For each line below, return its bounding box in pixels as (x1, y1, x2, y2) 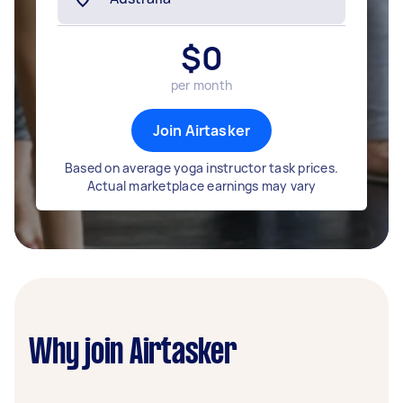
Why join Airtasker (29, 337, 237, 370)
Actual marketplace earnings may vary (86, 177, 317, 194)
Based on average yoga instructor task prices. (64, 159, 339, 176)
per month (170, 76, 233, 94)
